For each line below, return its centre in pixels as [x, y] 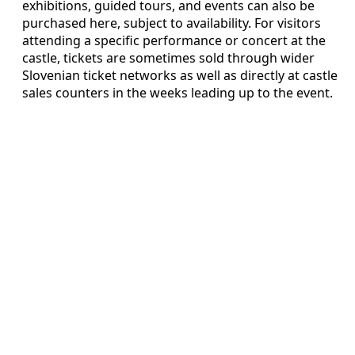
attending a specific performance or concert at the [174, 40]
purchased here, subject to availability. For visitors [172, 23]
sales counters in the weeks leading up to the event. [177, 92]
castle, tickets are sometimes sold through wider [168, 57]
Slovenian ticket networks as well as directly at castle [180, 75]
